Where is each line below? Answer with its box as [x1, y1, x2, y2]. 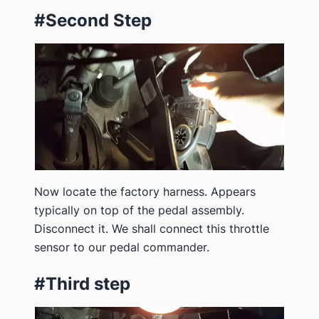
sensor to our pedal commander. [34, 240, 209, 255]
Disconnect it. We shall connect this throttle [34, 221, 269, 236]
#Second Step [34, 10, 152, 31]
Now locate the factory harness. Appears [34, 184, 256, 199]
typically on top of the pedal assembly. [34, 203, 244, 218]
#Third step [34, 273, 130, 295]
